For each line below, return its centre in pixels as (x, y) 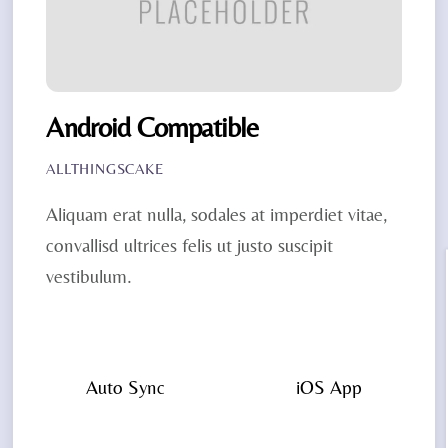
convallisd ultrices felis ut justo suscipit (190, 245)
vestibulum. (89, 276)
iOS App (329, 386)
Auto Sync (125, 386)
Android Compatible (152, 126)
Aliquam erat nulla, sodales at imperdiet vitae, (217, 214)
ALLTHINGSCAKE (105, 169)
